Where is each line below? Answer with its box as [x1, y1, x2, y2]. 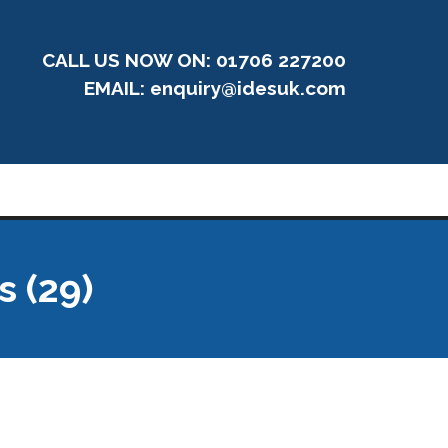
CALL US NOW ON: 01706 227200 [42, 49, 346, 71]
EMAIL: [84, 77, 150, 99]
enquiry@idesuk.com [150, 77, 346, 99]
